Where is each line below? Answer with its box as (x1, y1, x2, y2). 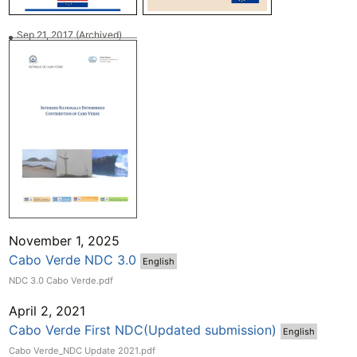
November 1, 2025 (8, 232, 120, 249)
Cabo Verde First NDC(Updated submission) (8, 321, 277, 338)
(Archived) (76, 29, 123, 41)
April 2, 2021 (8, 302, 85, 319)
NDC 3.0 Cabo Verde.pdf (8, 274, 113, 286)
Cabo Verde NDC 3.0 (8, 251, 136, 268)
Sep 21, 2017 (17, 29, 76, 41)
